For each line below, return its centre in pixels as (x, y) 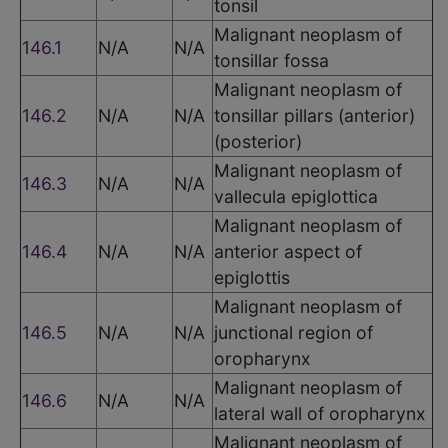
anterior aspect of (288, 251)
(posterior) (258, 141)
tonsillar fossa (271, 60)
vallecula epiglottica (296, 196)
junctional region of (293, 332)
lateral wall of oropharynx (320, 413)
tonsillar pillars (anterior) (314, 115)
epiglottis (252, 277)
